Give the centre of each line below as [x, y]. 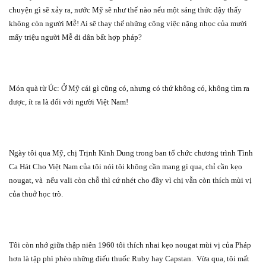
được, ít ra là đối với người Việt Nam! [69, 102]
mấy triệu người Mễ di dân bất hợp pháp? [75, 37]
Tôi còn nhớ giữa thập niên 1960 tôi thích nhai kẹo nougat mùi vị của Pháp [130, 245]
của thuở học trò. [36, 194]
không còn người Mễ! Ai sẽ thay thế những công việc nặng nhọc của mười [128, 23]
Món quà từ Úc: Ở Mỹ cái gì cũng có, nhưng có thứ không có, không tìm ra [129, 88]
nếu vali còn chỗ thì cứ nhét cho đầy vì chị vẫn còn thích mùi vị [149, 180]
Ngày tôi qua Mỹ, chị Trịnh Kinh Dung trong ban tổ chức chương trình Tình [131, 153]
